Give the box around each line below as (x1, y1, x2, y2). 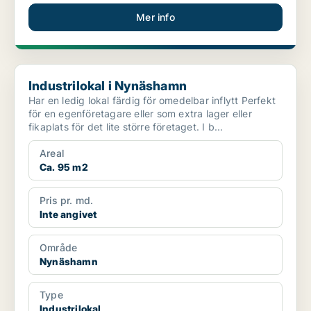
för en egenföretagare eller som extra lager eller (28, 108, 252, 120)
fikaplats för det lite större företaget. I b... (202, 121, 224, 133)
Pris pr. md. (40, 194, 94, 207)
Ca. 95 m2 (40, 161, 88, 174)
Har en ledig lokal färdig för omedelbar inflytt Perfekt (28, 94, 242, 107)
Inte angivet (40, 208, 97, 221)
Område (40, 242, 78, 254)
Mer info (136, 11, 175, 24)
